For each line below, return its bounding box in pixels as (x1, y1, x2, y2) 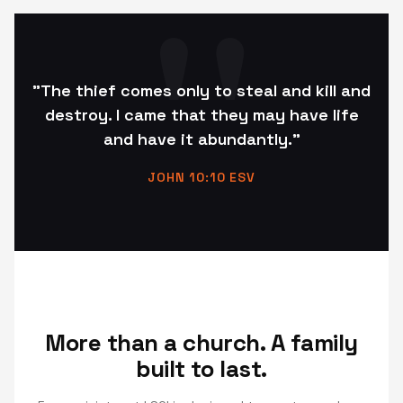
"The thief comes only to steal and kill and (32, 80, 371, 102)
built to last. (136, 354, 267, 385)
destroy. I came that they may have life (44, 104, 359, 126)
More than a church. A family (45, 327, 358, 359)
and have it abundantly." (103, 129, 300, 150)
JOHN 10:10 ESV (148, 169, 255, 186)
